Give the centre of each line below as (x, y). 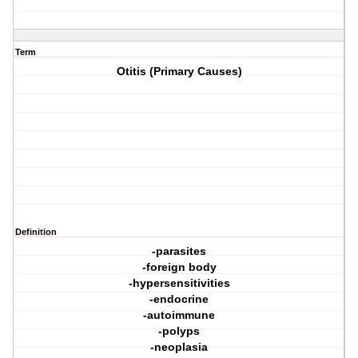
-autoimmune (179, 315)
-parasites (179, 251)
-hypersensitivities (179, 283)
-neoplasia (179, 347)
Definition (36, 232)
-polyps (179, 331)
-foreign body (179, 267)
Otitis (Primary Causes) (179, 72)
